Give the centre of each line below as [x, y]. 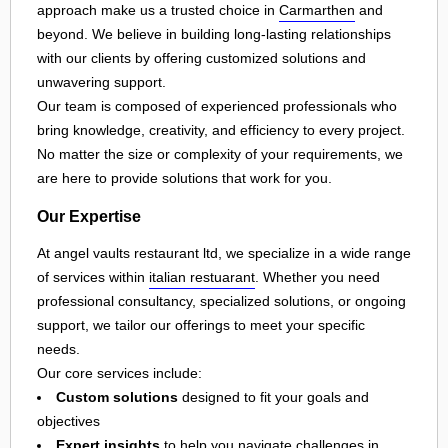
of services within [93, 277]
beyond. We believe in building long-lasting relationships [214, 34]
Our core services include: [119, 373]
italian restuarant [202, 277]
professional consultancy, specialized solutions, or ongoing [221, 301]
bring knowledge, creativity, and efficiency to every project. [221, 130]
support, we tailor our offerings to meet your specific [201, 325]
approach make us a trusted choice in [158, 10]
